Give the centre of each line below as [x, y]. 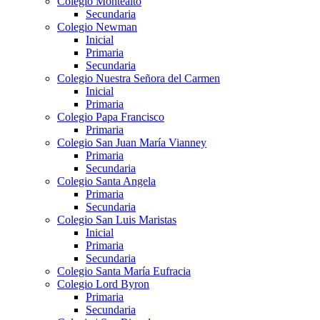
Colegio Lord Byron [103, 284]
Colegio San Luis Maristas [117, 220]
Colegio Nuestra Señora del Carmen [139, 79]
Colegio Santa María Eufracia [124, 271]
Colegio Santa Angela [106, 181]
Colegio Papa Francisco [111, 117]
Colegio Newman [97, 27]
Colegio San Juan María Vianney [132, 143]
